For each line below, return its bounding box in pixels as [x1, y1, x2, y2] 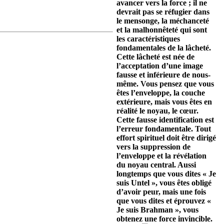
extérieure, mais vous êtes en [116, 97, 212, 106]
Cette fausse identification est [116, 115, 214, 124]
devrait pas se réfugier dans [116, 7, 209, 16]
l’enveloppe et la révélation [116, 151, 206, 160]
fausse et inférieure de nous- [116, 70, 210, 79]
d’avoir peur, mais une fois [116, 187, 206, 196]
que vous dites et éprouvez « [116, 196, 211, 205]
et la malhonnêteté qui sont [116, 25, 207, 34]
